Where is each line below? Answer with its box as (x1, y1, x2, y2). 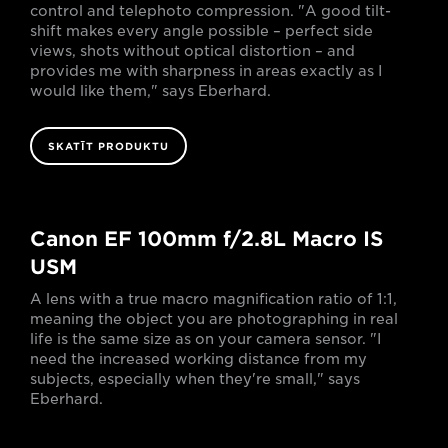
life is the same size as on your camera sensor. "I (30, 330, 381, 347)
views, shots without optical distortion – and (30, 42, 355, 59)
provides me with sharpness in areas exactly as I (30, 62, 382, 79)
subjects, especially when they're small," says (30, 370, 360, 387)
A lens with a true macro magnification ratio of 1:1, (30, 290, 397, 307)
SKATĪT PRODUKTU (48, 139, 169, 152)
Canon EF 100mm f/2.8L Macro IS (30, 226, 383, 251)
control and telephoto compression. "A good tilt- (30, 2, 391, 19)
